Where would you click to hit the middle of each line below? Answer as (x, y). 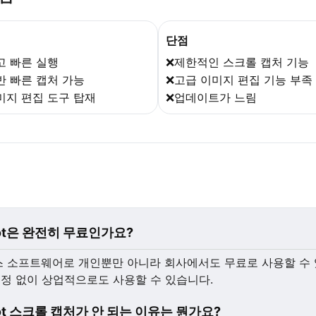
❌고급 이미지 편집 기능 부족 (239, 80)
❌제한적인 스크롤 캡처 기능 (237, 62)
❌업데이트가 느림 (211, 98)
